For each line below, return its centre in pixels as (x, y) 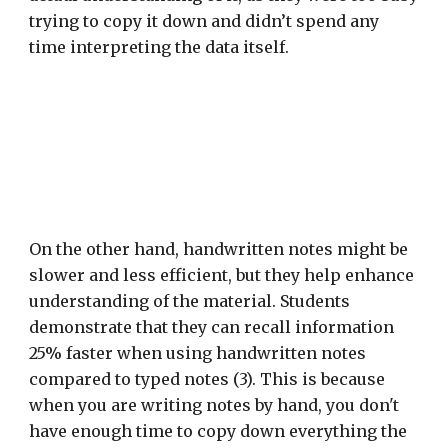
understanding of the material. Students (190, 301)
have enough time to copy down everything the (218, 431)
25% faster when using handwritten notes (198, 353)
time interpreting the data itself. (161, 46)
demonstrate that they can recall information (212, 327)
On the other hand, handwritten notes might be (219, 249)
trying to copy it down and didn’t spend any (204, 20)
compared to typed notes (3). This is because (207, 379)
